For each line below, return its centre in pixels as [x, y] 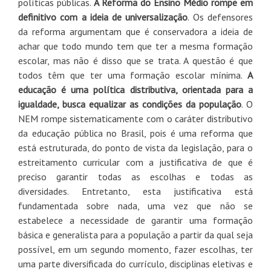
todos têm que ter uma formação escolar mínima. [133, 75]
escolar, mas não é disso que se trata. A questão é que [135, 60]
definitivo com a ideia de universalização [103, 17]
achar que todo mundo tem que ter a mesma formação [135, 46]
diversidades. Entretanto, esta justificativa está [135, 191]
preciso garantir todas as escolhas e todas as [135, 176]
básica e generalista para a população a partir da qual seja [135, 234]
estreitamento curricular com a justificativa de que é [135, 162]
